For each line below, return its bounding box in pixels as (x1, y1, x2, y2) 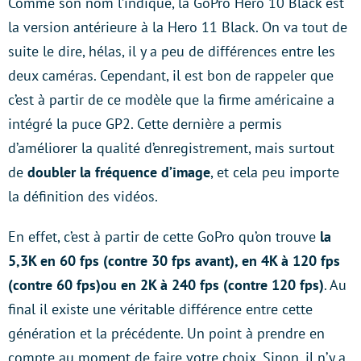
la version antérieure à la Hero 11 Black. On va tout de (8, 18, 347, 36)
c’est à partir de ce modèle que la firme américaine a (8, 90, 334, 109)
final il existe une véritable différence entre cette (8, 300, 313, 318)
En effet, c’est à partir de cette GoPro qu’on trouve (8, 227, 320, 246)
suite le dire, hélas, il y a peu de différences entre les (8, 42, 335, 60)
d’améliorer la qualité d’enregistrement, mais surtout (8, 139, 334, 157)
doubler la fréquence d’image (27, 163, 210, 181)
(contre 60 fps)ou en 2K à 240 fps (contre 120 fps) (8, 276, 324, 294)
